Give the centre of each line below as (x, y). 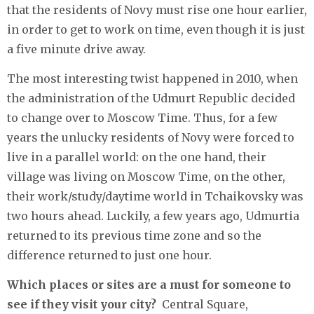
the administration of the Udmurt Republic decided (151, 98)
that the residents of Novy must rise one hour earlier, (157, 9)
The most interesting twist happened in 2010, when (152, 78)
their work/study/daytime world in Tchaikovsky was (155, 196)
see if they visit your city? (83, 304)
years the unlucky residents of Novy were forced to (151, 137)
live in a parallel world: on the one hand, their (137, 157)
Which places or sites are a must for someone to (149, 284)
